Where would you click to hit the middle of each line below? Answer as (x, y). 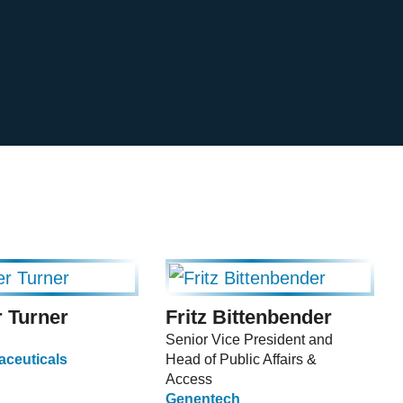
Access (189, 380)
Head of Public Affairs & (241, 360)
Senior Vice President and (249, 340)
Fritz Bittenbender (249, 318)
